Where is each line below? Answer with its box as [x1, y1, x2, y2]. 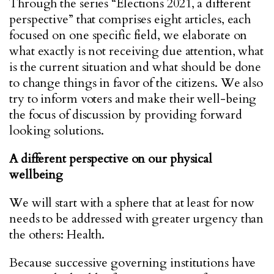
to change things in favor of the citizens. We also [9, 75, 263, 91]
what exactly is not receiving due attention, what [9, 43, 264, 59]
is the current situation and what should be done [9, 59, 262, 75]
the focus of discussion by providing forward [9, 106, 242, 123]
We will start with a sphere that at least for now [9, 194, 255, 211]
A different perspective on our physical [9, 150, 213, 167]
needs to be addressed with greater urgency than [9, 210, 264, 227]
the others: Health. [9, 226, 105, 243]
